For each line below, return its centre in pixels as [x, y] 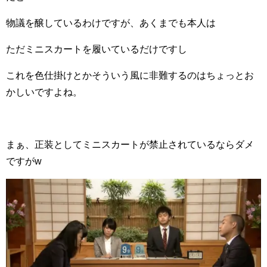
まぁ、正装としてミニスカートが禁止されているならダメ [130, 144]
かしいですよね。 [44, 91]
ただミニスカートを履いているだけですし [97, 49]
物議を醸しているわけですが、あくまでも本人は [111, 22]
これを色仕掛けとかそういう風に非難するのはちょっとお [130, 75]
